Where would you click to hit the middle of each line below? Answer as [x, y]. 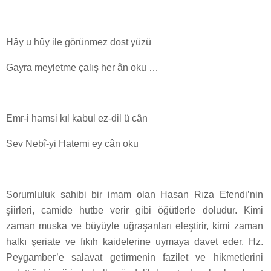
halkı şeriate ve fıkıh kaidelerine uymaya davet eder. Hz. [135, 242]
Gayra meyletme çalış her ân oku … [82, 68]
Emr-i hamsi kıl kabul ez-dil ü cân [77, 119]
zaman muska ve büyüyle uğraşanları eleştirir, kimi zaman [135, 226]
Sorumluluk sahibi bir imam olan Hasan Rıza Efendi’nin [135, 195]
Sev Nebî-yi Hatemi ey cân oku [72, 144]
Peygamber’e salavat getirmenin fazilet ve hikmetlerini [135, 258]
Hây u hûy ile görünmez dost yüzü [79, 42]
